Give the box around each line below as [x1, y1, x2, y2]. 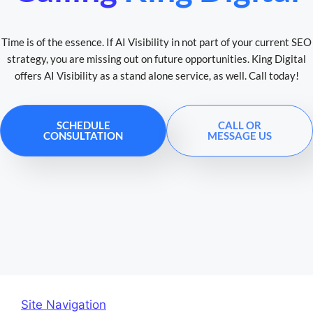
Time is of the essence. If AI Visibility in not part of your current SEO [1, 35, 312, 48]
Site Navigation [21, 297, 106, 312]
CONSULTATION [43, 129, 124, 142]
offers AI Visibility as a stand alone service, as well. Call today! [14, 68, 299, 82]
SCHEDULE [56, 118, 110, 131]
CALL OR [218, 118, 262, 131]
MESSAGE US [208, 129, 272, 142]
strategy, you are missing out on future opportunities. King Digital [7, 52, 306, 65]
